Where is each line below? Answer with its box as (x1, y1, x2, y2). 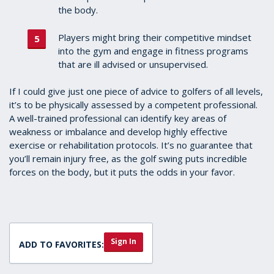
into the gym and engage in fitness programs (58, 44, 248, 57)
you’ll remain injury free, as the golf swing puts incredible (9, 152, 247, 165)
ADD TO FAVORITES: (19, 239, 104, 251)
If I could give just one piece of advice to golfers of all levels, (9, 85, 263, 98)
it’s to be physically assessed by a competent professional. (9, 98, 257, 111)
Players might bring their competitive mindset (58, 31, 251, 43)
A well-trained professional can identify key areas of (9, 112, 226, 125)
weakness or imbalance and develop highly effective (9, 125, 228, 138)
